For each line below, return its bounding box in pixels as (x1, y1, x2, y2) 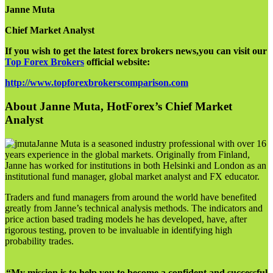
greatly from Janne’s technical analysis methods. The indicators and (5, 202, 263, 213)
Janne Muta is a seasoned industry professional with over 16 (36, 138, 266, 149)
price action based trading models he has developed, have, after (5, 213, 247, 224)
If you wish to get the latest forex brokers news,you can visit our (5, 46, 267, 57)
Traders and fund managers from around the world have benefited (5, 191, 257, 202)
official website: (84, 57, 150, 68)
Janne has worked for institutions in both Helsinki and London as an (5, 160, 266, 171)
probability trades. (5, 235, 74, 246)
